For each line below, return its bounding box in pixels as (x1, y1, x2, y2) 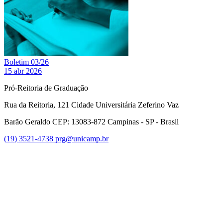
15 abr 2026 (4, 66, 42, 75)
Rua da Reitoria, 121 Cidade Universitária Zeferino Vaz (4, 100, 179, 109)
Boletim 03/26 (4, 57, 49, 66)
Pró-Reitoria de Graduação (4, 83, 88, 92)
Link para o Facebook (153, 142, 222, 151)
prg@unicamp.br (55, 134, 109, 143)
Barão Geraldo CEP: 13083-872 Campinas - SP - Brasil (4, 117, 179, 126)
